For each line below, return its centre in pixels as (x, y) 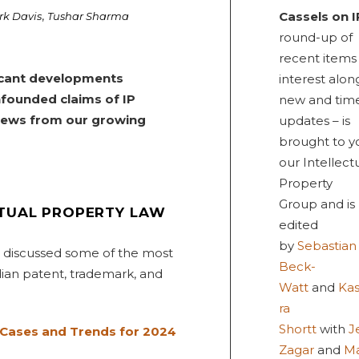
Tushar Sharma (88, 16)
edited (298, 225)
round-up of (315, 37)
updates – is (314, 121)
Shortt (297, 329)
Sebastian (327, 246)
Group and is (317, 204)
